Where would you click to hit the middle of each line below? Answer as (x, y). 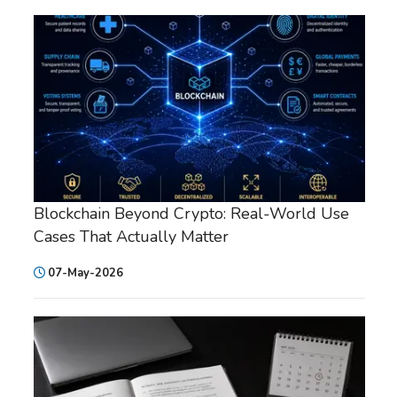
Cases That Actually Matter (131, 236)
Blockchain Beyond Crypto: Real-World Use (191, 213)
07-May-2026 (86, 272)
